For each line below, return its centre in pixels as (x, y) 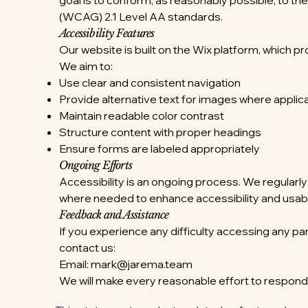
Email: (75, 264)
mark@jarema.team (142, 264)
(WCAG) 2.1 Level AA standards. (141, 16)
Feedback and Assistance (114, 214)
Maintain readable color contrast (142, 115)
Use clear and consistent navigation (150, 82)
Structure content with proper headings (160, 132)
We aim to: (86, 66)
